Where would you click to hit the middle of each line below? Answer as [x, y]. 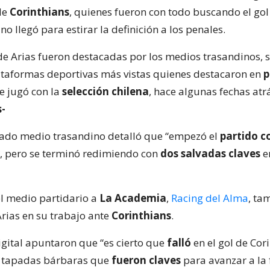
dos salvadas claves [210, 153]
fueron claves [146, 260]
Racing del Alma [210, 198]
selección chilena [105, 91]
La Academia [133, 198]
